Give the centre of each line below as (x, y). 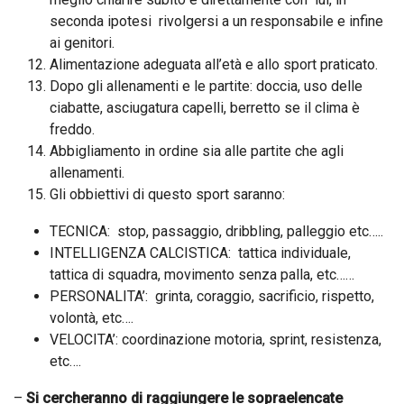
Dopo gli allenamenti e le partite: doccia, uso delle (206, 86)
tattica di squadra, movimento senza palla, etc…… (202, 275)
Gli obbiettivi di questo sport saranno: (167, 194)
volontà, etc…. (92, 318)
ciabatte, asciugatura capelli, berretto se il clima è (205, 108)
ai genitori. (82, 43)
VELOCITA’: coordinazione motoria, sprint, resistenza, (216, 340)
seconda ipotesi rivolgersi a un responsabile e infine (216, 21)
